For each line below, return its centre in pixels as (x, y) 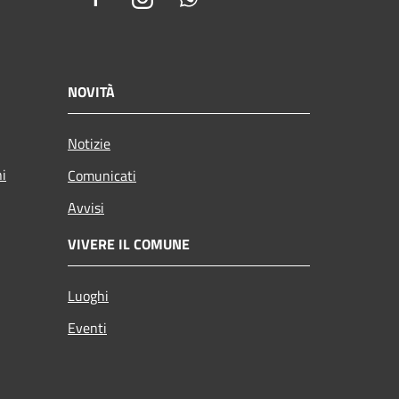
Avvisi (86, 208)
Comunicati (102, 176)
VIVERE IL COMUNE (129, 244)
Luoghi (88, 296)
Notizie (89, 144)
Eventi (87, 328)
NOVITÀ (91, 92)
